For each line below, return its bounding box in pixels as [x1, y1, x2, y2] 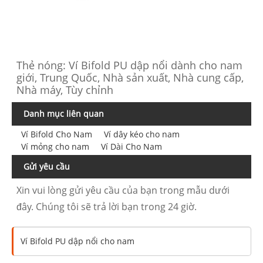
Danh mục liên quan [23, 107, 104, 119]
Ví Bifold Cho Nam [21, 128, 92, 140]
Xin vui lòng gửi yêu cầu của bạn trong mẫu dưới [16, 183, 230, 197]
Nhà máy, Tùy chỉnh [16, 82, 114, 97]
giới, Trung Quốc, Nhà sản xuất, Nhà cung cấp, [16, 70, 244, 85]
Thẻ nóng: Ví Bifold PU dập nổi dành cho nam [16, 58, 243, 72]
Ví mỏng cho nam [21, 140, 89, 152]
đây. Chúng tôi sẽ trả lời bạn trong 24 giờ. [16, 200, 197, 213]
